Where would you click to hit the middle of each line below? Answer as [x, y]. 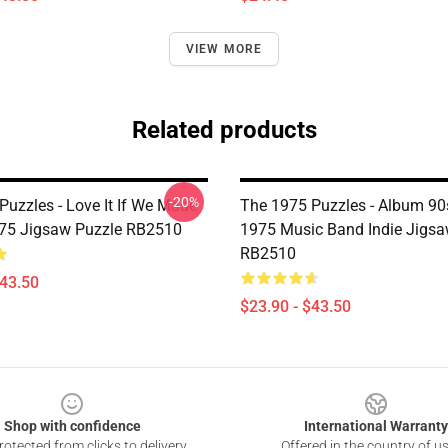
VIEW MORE [224, 49]
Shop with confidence [72, 426]
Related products [224, 130]
